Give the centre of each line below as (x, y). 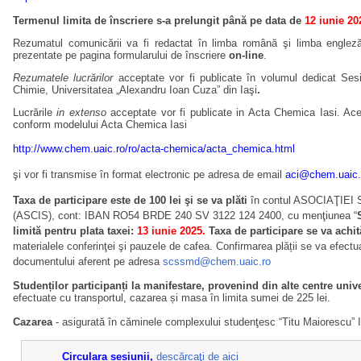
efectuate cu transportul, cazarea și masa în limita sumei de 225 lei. (172, 298)
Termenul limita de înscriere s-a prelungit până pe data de (159, 21)
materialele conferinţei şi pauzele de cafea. (114, 247)
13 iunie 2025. (171, 231)
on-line (246, 56)
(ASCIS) (32, 216)
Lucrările (33, 113)
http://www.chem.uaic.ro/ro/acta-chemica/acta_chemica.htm (153, 149)
